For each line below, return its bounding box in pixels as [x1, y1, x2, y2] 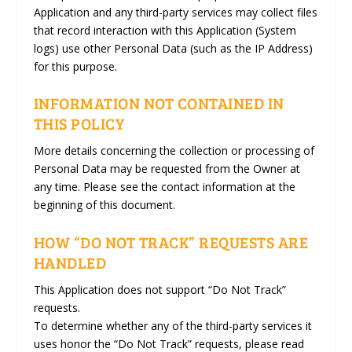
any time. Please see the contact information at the [33, 179, 295, 195]
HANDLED [33, 251, 107, 273]
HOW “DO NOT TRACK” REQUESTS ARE [33, 230, 309, 253]
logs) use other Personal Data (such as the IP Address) [33, 40, 313, 56]
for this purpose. [33, 58, 117, 74]
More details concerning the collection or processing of [33, 143, 314, 159]
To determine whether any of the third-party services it [33, 317, 312, 333]
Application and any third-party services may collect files [33, 4, 317, 20]
